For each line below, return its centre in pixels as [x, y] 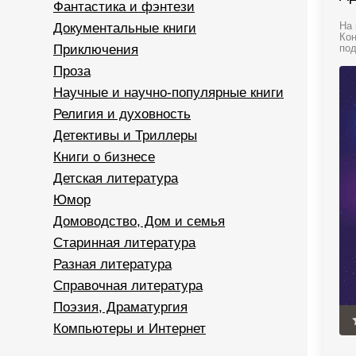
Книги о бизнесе [104, 157]
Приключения [96, 50]
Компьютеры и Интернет [130, 329]
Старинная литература [124, 243]
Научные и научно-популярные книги [168, 93]
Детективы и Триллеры [125, 135]
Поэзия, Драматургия [120, 307]
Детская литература [116, 178]
